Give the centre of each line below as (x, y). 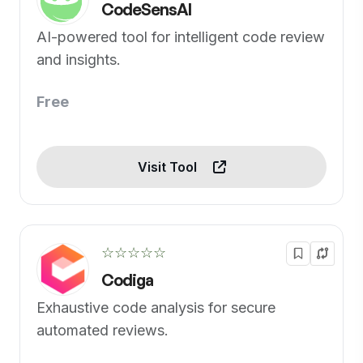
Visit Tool (169, 167)
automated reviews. (102, 330)
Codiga (127, 280)
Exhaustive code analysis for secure (156, 307)
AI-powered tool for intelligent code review (181, 37)
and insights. (79, 60)
